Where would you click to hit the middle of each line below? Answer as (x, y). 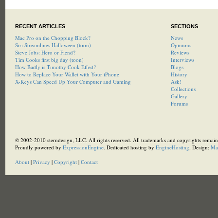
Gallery (179, 96)
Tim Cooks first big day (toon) (49, 60)
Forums (179, 103)
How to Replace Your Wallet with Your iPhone (67, 74)
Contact (89, 162)
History (179, 74)
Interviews (182, 60)
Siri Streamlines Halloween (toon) (53, 45)
